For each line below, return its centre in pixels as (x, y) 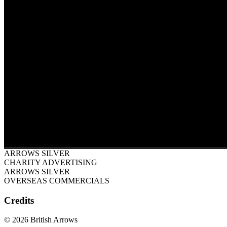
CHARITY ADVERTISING (51, 162)
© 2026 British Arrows (41, 220)
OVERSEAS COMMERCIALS (57, 180)
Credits (19, 200)
